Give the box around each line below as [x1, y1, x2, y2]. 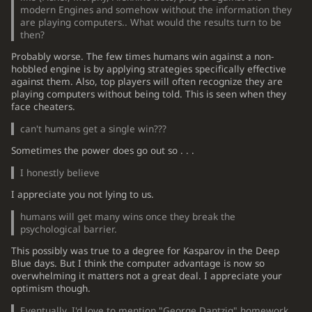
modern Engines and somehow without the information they [20, 3, 292, 16]
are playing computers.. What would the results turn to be [20, 15, 282, 29]
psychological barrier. [20, 222, 118, 235]
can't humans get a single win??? [20, 122, 167, 135]
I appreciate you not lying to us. [10, 188, 154, 201]
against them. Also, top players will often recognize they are [10, 75, 283, 88]
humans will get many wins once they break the [20, 210, 236, 223]
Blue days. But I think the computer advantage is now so [10, 257, 265, 270]
